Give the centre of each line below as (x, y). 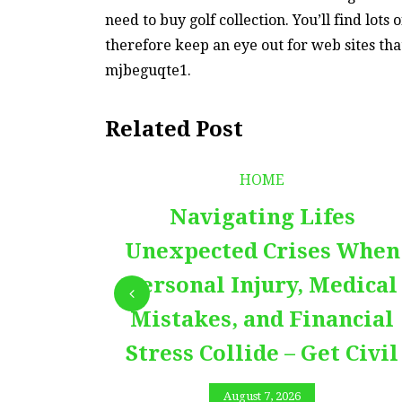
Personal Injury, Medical (262, 285)
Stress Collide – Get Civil (262, 353)
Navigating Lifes (262, 217)
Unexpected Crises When (262, 251)
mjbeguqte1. (148, 70)
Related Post (174, 129)
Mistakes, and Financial (262, 319)
